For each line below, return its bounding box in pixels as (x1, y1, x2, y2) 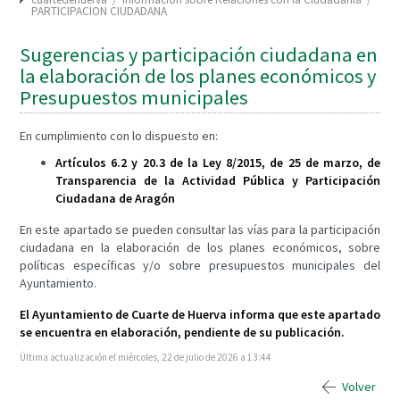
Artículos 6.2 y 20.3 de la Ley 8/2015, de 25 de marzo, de (55, 154, 380, 171)
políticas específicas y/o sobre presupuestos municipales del (20, 257, 380, 273)
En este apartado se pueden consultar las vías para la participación (20, 221, 380, 237)
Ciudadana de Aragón (55, 190, 178, 206)
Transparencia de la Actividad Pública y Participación (55, 172, 380, 188)
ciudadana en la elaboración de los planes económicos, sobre (20, 239, 380, 255)
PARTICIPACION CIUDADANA (31, 4, 167, 19)
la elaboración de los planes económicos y (20, 63, 376, 88)
